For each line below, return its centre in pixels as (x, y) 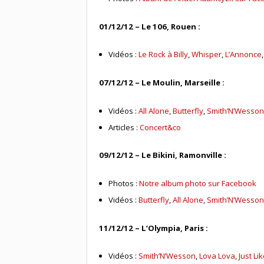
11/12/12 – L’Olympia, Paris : (153, 228)
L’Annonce (244, 55)
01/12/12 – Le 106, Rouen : (149, 26)
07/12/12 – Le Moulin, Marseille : (161, 82)
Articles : (124, 127)
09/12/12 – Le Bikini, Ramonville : (162, 155)
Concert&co (161, 127)
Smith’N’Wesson (167, 256)
